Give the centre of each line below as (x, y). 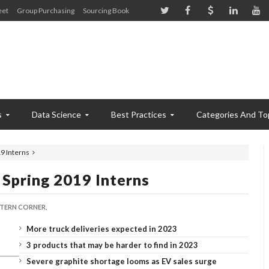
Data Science (56, 114)
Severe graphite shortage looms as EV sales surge (121, 261)
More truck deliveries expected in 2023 (101, 229)
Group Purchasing (46, 11)
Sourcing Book (106, 11)
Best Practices (139, 114)
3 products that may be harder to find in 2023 (112, 245)
